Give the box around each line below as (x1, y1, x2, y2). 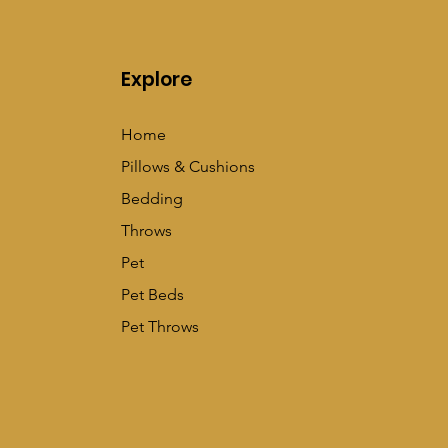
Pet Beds (121, 285, 185, 304)
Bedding (121, 189, 184, 208)
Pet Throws (121, 317, 200, 336)
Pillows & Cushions (121, 157, 256, 176)
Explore (121, 66, 193, 93)
